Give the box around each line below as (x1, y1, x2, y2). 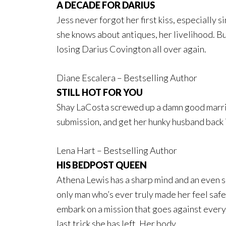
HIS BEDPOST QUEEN (56, 159, 148, 171)
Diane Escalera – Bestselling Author (56, 72, 197, 83)
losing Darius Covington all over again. (56, 43, 206, 54)
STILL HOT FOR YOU (56, 86, 144, 98)
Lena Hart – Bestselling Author (56, 144, 177, 156)
